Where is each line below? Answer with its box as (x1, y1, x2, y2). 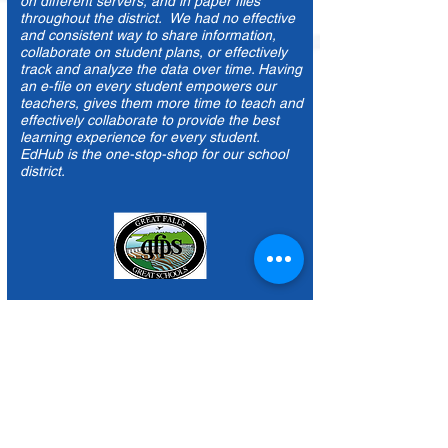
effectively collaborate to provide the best (20, 166, 279, 182)
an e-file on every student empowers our (20, 132, 276, 148)
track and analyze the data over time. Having (20, 115, 302, 131)
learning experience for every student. (20, 183, 264, 199)
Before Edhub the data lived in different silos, (20, 30, 303, 46)
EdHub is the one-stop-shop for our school (20, 200, 288, 216)
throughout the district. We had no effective (20, 64, 295, 80)
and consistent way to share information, (20, 81, 276, 97)
